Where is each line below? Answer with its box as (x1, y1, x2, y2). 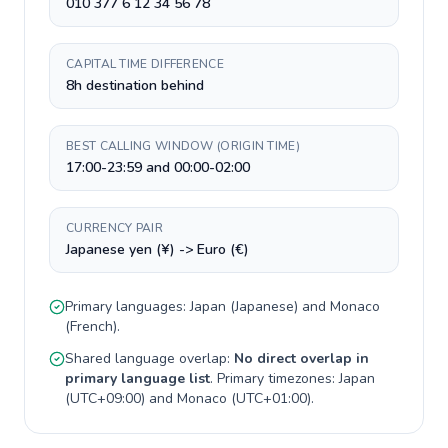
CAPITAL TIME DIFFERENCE (66, 56, 224, 72)
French (70, 317, 113, 336)
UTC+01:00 (236, 389, 307, 408)
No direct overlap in (234, 349, 369, 368)
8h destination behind (66, 76, 204, 95)
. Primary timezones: (210, 369, 339, 388)
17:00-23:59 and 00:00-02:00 (66, 158, 250, 177)
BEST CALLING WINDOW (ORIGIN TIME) (66, 138, 300, 154)
